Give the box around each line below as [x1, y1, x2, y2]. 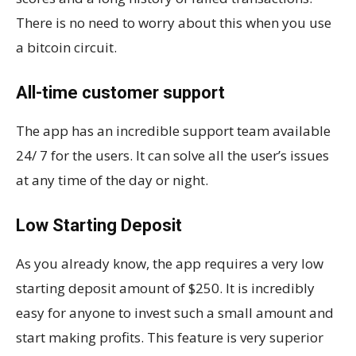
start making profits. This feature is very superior [16, 327, 323, 346]
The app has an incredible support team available [16, 121, 331, 140]
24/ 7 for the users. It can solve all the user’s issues [16, 145, 329, 164]
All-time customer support [16, 82, 225, 103]
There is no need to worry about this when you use [16, 13, 331, 32]
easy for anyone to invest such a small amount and [16, 303, 334, 322]
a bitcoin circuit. [16, 37, 117, 56]
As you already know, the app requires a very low [16, 253, 323, 273]
